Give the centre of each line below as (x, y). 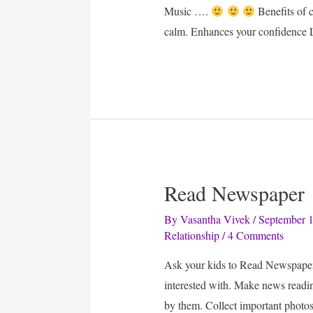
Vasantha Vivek (216, 219)
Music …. (188, 10)
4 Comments (256, 235)
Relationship (192, 235)
